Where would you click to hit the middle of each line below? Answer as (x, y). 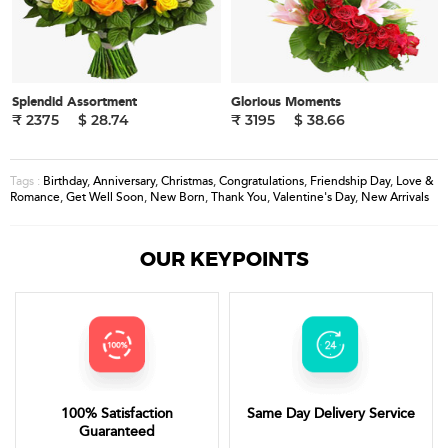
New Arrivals (395, 197)
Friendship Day (350, 181)
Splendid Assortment (74, 102)
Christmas (187, 181)
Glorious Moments (286, 102)
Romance (35, 197)
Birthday (65, 181)
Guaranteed (117, 432)
